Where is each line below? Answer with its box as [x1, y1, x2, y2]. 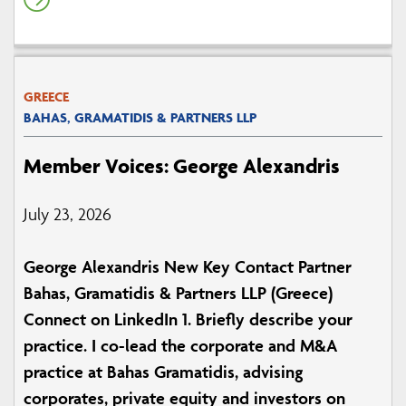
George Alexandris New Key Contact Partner [24, 256, 352, 278]
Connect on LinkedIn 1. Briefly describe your [24, 308, 353, 331]
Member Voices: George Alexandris [24, 153, 340, 179]
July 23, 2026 [24, 203, 111, 226]
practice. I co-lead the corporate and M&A [24, 334, 337, 357]
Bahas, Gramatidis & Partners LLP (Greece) [24, 282, 333, 304]
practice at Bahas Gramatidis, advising [24, 361, 303, 383]
